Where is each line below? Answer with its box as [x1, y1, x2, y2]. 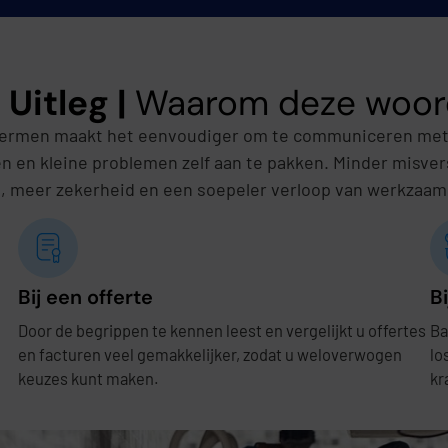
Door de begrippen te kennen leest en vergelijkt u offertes [18, 319, 427, 340]
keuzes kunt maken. [18, 367, 160, 388]
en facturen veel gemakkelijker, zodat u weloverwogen [18, 343, 403, 364]
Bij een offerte [18, 283, 154, 310]
